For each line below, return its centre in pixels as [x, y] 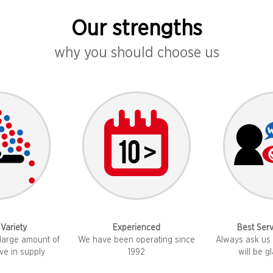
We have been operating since [136, 240]
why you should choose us [136, 53]
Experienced [136, 228]
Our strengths [136, 29]
